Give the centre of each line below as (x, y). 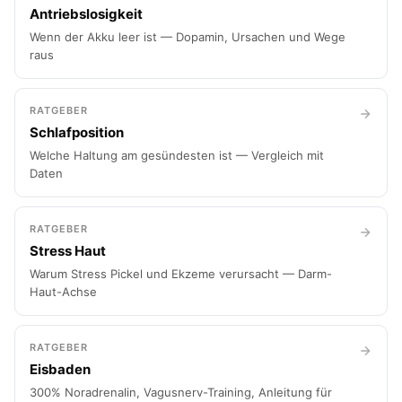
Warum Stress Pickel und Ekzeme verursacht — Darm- (181, 274)
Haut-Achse (63, 292)
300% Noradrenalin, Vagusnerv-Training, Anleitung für (181, 392)
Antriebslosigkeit (86, 14)
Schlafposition (77, 132)
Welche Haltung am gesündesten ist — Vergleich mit (177, 155)
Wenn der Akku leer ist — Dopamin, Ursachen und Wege (188, 37)
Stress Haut (68, 251)
